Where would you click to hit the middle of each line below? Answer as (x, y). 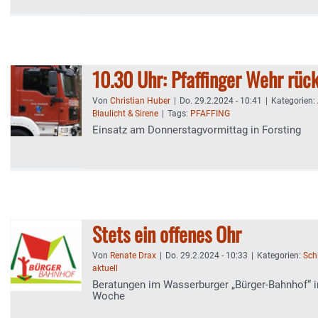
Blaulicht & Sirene (125, 114)
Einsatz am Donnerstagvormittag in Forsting (197, 130)
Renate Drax (133, 256)
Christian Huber (140, 101)
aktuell (105, 268)
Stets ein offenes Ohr (167, 234)
